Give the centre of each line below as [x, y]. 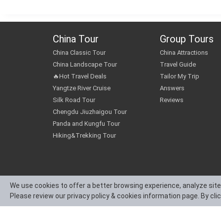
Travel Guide [178, 64]
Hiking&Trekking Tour [84, 135]
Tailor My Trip [180, 76]
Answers [172, 88]
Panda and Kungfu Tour [86, 124]
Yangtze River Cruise [82, 88]
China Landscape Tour [85, 64]
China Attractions [184, 53]
